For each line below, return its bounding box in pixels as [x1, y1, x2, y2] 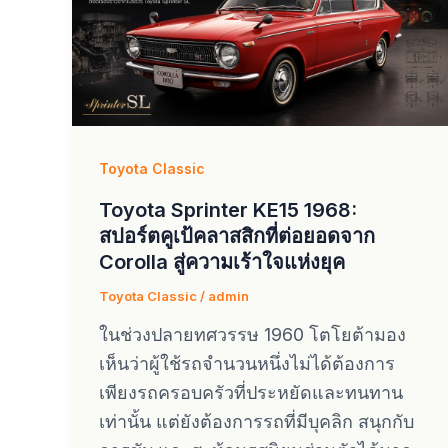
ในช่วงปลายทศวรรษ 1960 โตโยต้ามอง [99, 324, 406, 346]
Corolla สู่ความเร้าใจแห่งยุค [99, 249, 345, 274]
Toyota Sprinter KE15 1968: [99, 197, 357, 222]
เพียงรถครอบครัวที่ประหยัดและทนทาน [99, 382, 403, 404]
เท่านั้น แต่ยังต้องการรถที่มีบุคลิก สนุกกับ [99, 411, 414, 433]
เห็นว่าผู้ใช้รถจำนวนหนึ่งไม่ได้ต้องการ [99, 353, 395, 375]
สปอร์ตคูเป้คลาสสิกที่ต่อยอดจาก [99, 223, 375, 248]
